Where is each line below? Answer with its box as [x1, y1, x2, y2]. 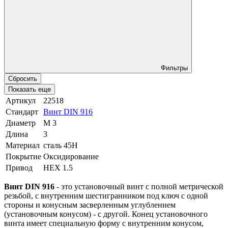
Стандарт [6, 107, 38, 116]
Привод [6, 163, 33, 172]
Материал [6, 140, 40, 150]
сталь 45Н [43, 140, 78, 150]
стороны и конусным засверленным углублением [4, 200, 176, 209]
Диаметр [6, 118, 36, 127]
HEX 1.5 [43, 163, 73, 172]
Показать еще [8, 85, 51, 93]
